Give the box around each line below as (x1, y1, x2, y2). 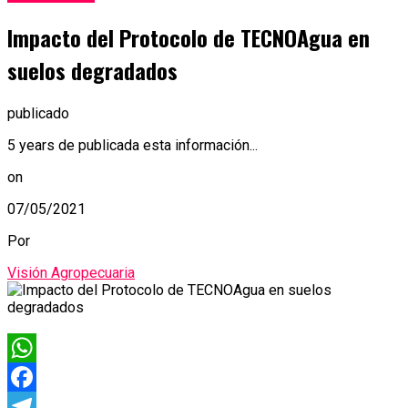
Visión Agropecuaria (7, 263, 135, 281)
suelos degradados (7, 54, 178, 87)
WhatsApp (7, 367, 73, 385)
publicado (7, 104, 69, 122)
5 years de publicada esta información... (7, 136, 258, 154)
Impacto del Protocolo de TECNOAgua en (7, 21, 370, 55)
